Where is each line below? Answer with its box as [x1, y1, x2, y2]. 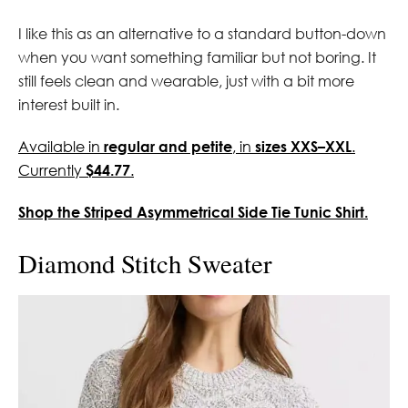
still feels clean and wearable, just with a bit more [18, 71, 354, 90]
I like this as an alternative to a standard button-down [18, 24, 386, 43]
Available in [18, 137, 104, 156]
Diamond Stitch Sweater [18, 245, 272, 280]
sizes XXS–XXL [255, 137, 352, 155]
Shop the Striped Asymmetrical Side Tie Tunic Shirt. [18, 202, 368, 220]
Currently [18, 160, 86, 179]
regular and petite [104, 137, 232, 155]
